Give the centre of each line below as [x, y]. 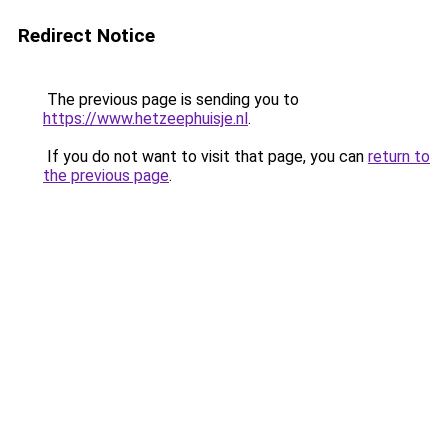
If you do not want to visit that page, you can [205, 156]
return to [399, 156]
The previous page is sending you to [171, 99]
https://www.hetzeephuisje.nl [145, 118]
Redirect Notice [86, 35]
